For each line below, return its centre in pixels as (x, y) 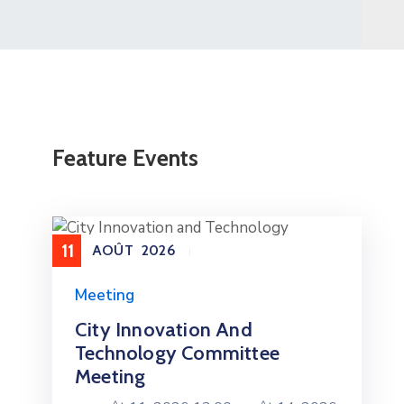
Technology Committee (177, 353)
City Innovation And (163, 330)
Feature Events (125, 158)
